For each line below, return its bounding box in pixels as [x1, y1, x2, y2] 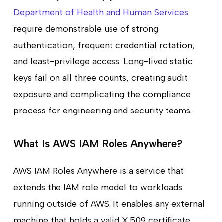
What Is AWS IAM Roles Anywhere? [13, 137, 183, 150]
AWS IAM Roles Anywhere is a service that [13, 165, 184, 176]
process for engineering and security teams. [13, 105, 192, 116]
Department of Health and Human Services [13, 6, 188, 18]
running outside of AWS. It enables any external [13, 198, 205, 209]
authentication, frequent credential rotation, [13, 39, 195, 51]
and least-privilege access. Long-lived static [13, 55, 193, 67]
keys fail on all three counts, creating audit [13, 72, 188, 83]
